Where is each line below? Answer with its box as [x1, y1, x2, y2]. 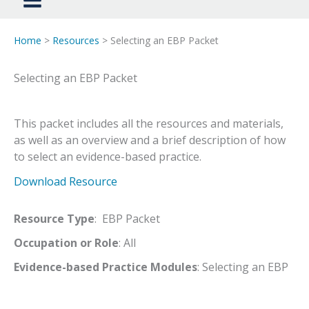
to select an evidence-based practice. [14, 149, 201, 165]
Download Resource [14, 174, 117, 190]
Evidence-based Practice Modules [14, 259, 197, 275]
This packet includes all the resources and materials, [14, 116, 283, 132]
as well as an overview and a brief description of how [14, 132, 286, 148]
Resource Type [14, 211, 94, 227]
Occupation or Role [14, 235, 119, 251]
